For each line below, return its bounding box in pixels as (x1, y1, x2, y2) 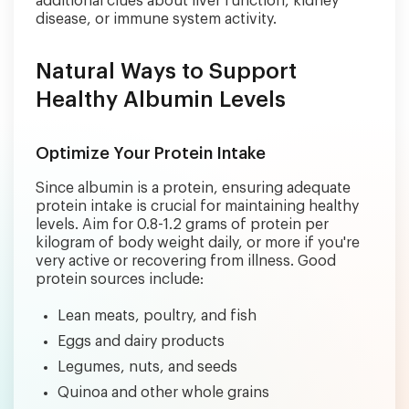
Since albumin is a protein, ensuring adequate (36, 180, 351, 195)
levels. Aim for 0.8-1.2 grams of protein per (36, 216, 329, 232)
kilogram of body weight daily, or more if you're (36, 235, 360, 250)
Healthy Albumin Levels (36, 88, 286, 110)
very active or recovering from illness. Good (36, 253, 336, 268)
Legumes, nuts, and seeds (58, 359, 237, 374)
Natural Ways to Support (36, 59, 297, 82)
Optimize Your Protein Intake (36, 144, 266, 162)
